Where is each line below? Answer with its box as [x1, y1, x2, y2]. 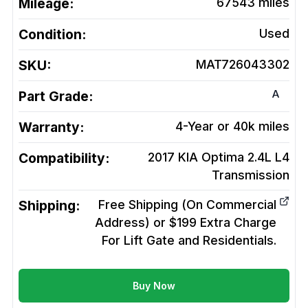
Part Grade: [19, 88, 93, 105]
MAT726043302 [196, 57, 289, 72]
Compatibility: [19, 150, 109, 167]
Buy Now [133, 280, 175, 292]
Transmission [212, 168, 289, 183]
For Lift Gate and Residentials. [102, 233, 276, 248]
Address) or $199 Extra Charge [95, 215, 276, 230]
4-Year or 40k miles [175, 119, 289, 134]
